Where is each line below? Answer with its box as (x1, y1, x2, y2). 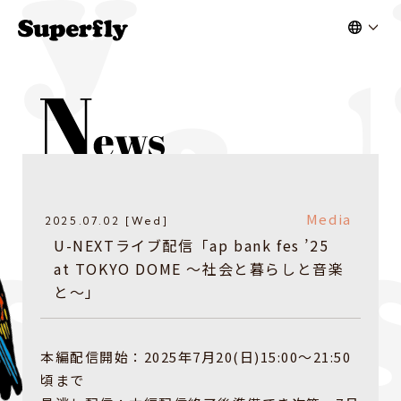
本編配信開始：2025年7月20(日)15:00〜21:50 (40, 347, 351, 367)
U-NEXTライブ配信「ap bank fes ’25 (54, 235, 329, 257)
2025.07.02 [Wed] (45, 214, 169, 228)
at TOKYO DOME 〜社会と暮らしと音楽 (54, 258, 345, 280)
